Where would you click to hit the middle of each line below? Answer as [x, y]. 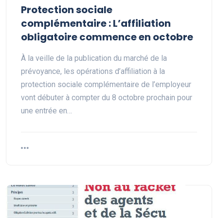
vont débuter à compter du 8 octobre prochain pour [107, 98]
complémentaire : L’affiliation [96, 24]
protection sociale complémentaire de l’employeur [106, 85]
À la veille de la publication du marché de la [94, 58]
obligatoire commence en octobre [107, 37]
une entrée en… [46, 111]
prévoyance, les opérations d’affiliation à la [93, 72]
